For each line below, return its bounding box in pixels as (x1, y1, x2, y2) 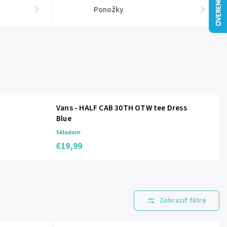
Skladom (56, 128, 81, 137)
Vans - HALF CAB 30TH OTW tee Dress (56, 102, 187, 113)
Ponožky (94, 4, 124, 15)
